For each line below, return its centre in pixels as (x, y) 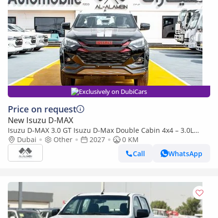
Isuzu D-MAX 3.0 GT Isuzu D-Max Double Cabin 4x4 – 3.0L (101, 130)
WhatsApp (185, 153)
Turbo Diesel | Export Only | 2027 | (66, 139)
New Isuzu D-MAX (41, 120)
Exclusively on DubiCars (113, 91)
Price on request (42, 109)
